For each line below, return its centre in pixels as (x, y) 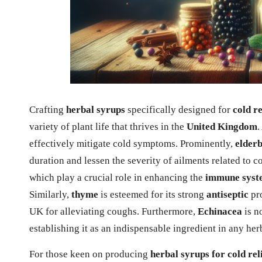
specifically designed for (179, 109)
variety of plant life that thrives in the (108, 126)
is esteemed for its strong (152, 194)
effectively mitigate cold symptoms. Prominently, (132, 143)
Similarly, (50, 194)
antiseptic (227, 194)
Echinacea (220, 211)
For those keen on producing (90, 254)
